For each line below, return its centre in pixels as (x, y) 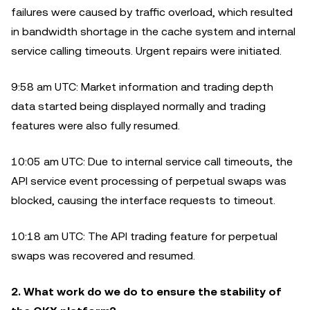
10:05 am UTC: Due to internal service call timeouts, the (152, 162)
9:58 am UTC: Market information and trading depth (142, 87)
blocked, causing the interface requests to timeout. (143, 200)
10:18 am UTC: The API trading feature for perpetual (144, 236)
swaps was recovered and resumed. (103, 256)
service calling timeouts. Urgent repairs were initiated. (146, 51)
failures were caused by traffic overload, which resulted (152, 12)
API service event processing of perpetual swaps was (149, 181)
